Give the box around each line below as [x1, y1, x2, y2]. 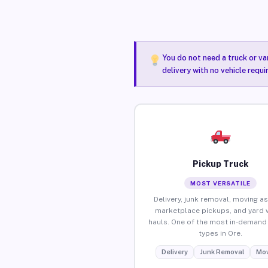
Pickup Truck [193, 159, 249, 169]
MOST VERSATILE [190, 179, 251, 187]
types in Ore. [199, 229, 243, 237]
